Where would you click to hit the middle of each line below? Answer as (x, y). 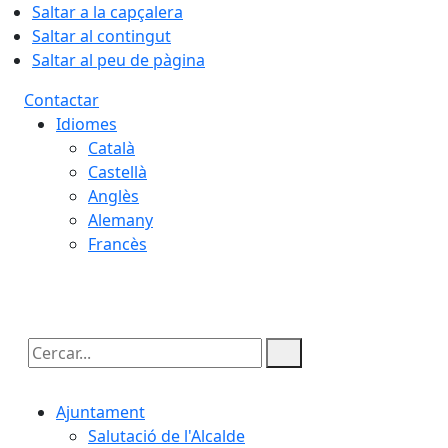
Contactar (61, 100)
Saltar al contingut (101, 36)
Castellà (117, 172)
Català (111, 148)
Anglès (113, 196)
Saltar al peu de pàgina (118, 60)
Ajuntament (100, 412)
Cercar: (50, 370)
